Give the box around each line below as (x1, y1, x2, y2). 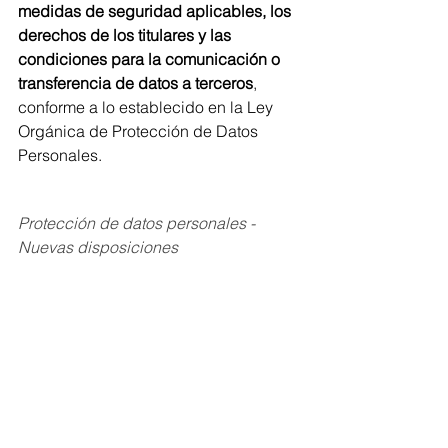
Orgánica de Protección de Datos (18, 121, 262, 141)
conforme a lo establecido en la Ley (18, 97, 277, 117)
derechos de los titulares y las (18, 25, 235, 45)
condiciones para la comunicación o (18, 49, 284, 69)
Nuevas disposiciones (18, 237, 178, 257)
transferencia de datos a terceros (18, 73, 253, 93)
